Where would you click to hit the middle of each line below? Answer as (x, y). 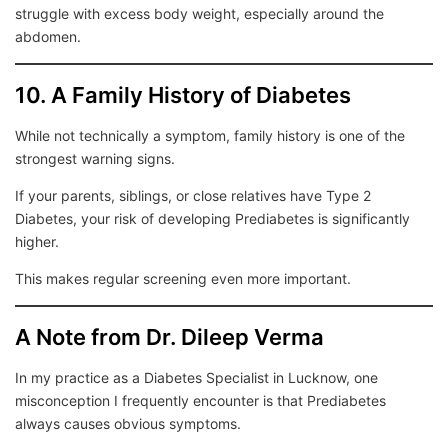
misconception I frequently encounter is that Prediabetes (200, 400)
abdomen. (48, 36)
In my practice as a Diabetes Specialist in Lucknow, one (196, 377)
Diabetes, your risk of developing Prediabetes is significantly (212, 218)
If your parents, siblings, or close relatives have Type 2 (193, 195)
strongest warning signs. (95, 158)
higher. (37, 241)
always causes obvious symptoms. (128, 423)
